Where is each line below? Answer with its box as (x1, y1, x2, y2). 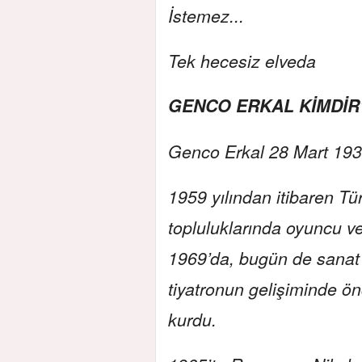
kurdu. (168, 306, 217, 331)
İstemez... (168, 2, 244, 27)
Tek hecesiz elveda (168, 48, 316, 73)
